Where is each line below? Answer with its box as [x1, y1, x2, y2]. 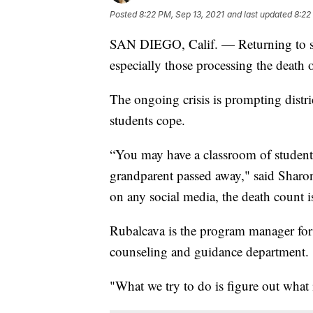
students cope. [110, 110, 185, 129]
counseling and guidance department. [110, 242, 309, 260]
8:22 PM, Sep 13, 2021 [139, 8, 224, 20]
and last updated [227, 8, 292, 20]
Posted [110, 8, 139, 20]
